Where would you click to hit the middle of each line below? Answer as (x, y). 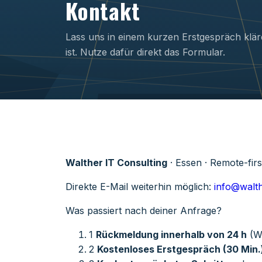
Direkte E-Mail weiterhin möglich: (140, 186)
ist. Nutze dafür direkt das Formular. (145, 52)
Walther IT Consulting (116, 162)
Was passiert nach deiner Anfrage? (144, 210)
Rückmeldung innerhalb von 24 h (171, 234)
